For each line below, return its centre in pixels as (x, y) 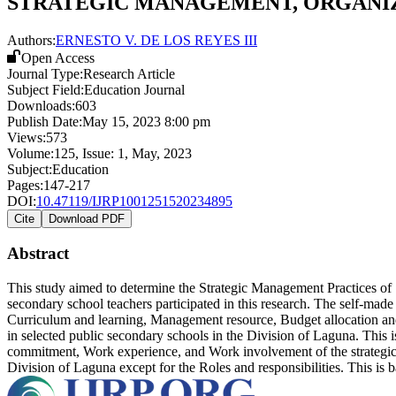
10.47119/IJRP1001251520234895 (134, 201)
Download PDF (87, 218)
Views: (27, 137)
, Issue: (96, 153)
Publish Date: (45, 121)
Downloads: (41, 105)
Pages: (25, 185)
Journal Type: (45, 73)
